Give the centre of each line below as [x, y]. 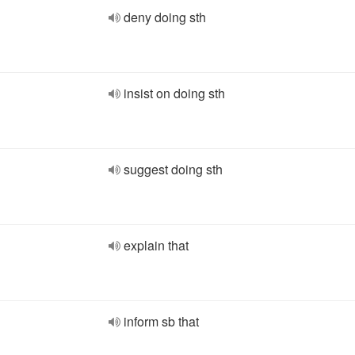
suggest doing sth [173, 169]
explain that [156, 245]
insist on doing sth [174, 93]
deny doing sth [165, 17]
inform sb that [161, 321]
